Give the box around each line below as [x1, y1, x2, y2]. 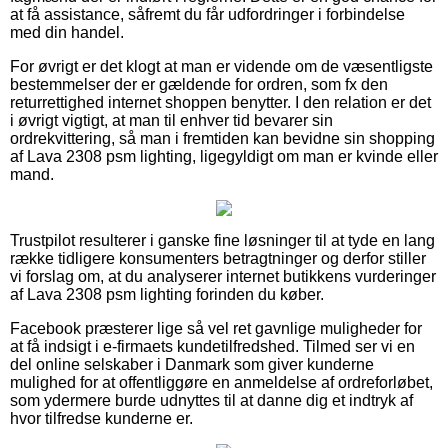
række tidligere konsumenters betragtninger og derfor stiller [10, 249, 426, 267]
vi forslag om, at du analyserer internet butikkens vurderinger [10, 267, 436, 285]
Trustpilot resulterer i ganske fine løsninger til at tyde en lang [10, 231, 435, 249]
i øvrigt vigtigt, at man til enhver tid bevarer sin [10, 111, 333, 129]
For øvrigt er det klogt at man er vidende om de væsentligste [10, 57, 433, 75]
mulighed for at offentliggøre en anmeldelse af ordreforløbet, [10, 373, 433, 391]
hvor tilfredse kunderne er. [10, 409, 193, 427]
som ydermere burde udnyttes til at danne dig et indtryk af [10, 391, 413, 409]
